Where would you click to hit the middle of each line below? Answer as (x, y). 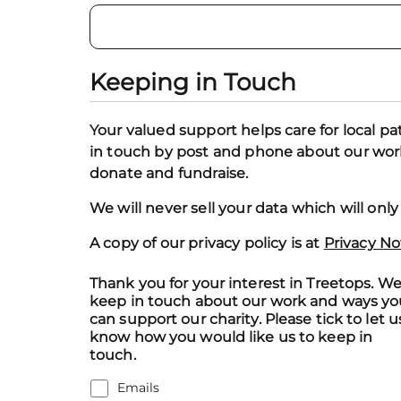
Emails (138, 387)
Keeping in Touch (193, 82)
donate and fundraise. (169, 173)
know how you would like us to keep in (231, 337)
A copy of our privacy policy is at (207, 243)
